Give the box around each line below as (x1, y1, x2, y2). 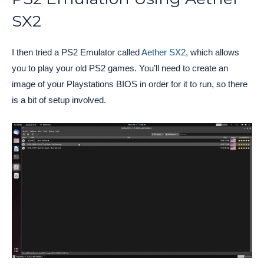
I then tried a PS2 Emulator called (12, 47, 141, 58)
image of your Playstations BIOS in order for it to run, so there (12, 79, 247, 90)
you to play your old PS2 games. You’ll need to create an (12, 63, 228, 74)
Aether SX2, (141, 47, 188, 58)
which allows (188, 47, 239, 58)
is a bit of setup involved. (12, 95, 106, 105)
